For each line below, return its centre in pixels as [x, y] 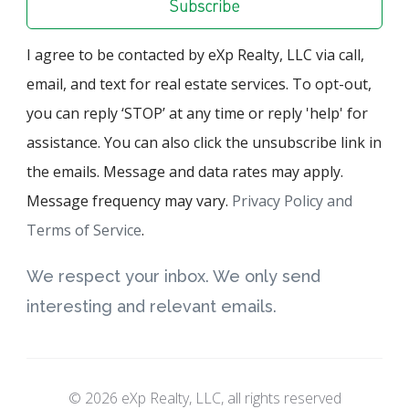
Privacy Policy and [292, 200]
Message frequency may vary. [129, 200]
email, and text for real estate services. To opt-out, [199, 84]
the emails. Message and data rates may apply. [185, 171]
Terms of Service [84, 230]
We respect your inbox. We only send [173, 276]
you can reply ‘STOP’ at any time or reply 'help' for [197, 113]
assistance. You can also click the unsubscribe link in [204, 142]
